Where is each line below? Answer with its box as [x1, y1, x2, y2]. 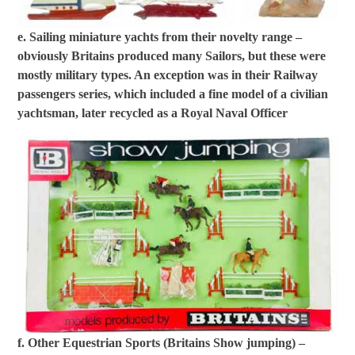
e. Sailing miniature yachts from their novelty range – [17, 29, 303, 44]
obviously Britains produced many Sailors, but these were [17, 48, 326, 63]
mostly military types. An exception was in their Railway [17, 67, 319, 82]
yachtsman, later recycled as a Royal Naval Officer [17, 105, 288, 120]
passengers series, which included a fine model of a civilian [17, 86, 329, 101]
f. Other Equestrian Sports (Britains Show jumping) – [17, 336, 306, 350]
